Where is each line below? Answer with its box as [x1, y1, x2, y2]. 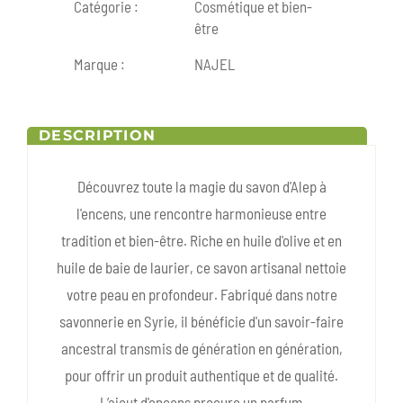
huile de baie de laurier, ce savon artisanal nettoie [57, 258, 346, 277]
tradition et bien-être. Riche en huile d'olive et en [61, 231, 342, 250]
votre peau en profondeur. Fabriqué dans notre [66, 285, 337, 304]
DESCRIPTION [39, 127, 157, 145]
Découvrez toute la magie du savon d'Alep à [76, 177, 327, 196]
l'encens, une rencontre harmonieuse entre [76, 204, 327, 223]
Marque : [74, 55, 125, 74]
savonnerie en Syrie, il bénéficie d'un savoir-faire [59, 312, 344, 331]
